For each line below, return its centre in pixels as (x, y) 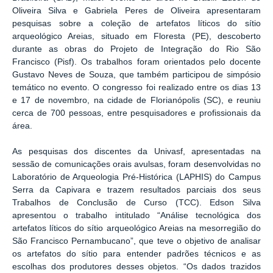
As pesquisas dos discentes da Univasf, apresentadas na (136, 152)
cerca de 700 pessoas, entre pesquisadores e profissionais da (136, 113)
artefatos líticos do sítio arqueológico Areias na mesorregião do (136, 229)
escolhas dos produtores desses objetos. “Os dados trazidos (136, 267)
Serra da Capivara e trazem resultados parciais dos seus (136, 190)
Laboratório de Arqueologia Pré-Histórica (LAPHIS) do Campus (136, 177)
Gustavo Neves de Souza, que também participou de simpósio (136, 75)
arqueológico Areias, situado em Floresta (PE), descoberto (136, 37)
